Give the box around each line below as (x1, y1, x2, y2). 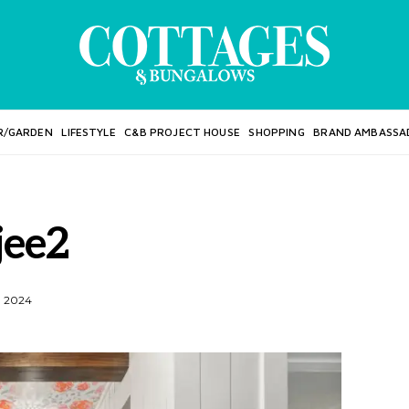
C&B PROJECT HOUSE (124, 125, 240, 139)
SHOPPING (248, 125, 305, 139)
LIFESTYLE (61, 125, 116, 139)
